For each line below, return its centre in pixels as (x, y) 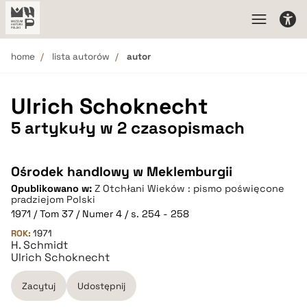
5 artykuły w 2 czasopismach (128, 128)
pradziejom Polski (53, 199)
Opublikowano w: (53, 188)
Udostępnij (101, 286)
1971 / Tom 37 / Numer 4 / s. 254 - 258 (100, 214)
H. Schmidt (39, 245)
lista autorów (81, 57)
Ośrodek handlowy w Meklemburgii (122, 172)
